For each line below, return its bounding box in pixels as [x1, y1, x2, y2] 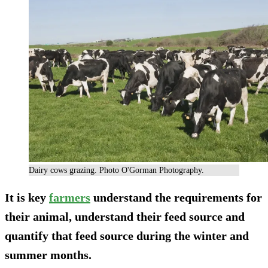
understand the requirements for [90, 191, 262, 205]
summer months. [5, 248, 92, 262]
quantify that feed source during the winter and [5, 229, 249, 243]
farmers [49, 191, 90, 205]
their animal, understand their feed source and [5, 210, 245, 224]
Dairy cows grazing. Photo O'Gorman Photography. [29, 166, 204, 175]
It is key [5, 191, 49, 205]
